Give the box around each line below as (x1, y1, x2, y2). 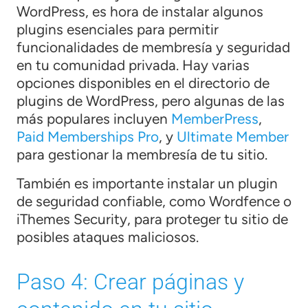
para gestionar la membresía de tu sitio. (16, 145, 267, 163)
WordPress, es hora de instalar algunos (16, 2, 263, 20)
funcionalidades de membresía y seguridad (16, 38, 290, 56)
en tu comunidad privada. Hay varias (16, 56, 250, 74)
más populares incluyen (16, 109, 171, 127)
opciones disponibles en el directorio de (16, 74, 269, 91)
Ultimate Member (177, 127, 289, 145)
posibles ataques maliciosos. (16, 228, 199, 245)
